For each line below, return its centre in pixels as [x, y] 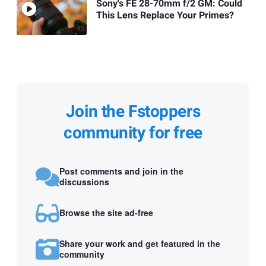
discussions [84, 182]
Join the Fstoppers [133, 112]
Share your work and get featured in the [140, 244]
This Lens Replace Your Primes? [165, 15]
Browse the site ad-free [106, 213]
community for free [133, 133]
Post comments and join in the [121, 171]
